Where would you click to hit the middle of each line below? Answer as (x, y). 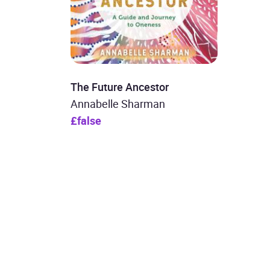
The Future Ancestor (119, 86)
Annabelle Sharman (118, 103)
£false (86, 120)
